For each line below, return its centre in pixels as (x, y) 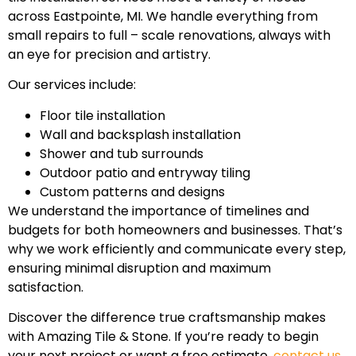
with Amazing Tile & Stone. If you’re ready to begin (163, 336)
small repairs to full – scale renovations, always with (169, 35)
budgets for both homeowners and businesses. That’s (175, 230)
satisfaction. (46, 287)
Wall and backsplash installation (140, 134)
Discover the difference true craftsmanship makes (167, 317)
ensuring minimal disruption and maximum (139, 268)
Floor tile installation (103, 115)
